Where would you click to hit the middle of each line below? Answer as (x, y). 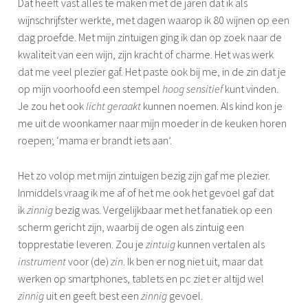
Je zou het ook (52, 106)
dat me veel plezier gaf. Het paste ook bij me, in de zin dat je (152, 71)
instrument (42, 261)
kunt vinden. (251, 88)
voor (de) (89, 261)
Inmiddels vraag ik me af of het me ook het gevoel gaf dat (146, 192)
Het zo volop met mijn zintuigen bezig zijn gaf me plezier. (144, 175)
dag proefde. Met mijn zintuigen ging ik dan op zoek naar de (150, 37)
